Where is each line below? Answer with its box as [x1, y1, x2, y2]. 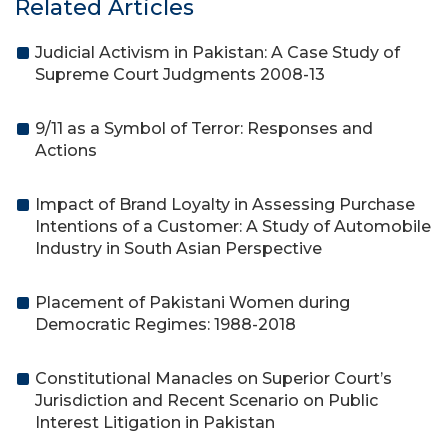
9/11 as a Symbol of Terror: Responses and [35, 119, 373, 138]
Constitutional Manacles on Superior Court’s [35, 369, 392, 388]
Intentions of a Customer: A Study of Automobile [35, 217, 431, 236]
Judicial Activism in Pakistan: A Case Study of [35, 43, 400, 62]
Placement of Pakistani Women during [35, 293, 350, 312]
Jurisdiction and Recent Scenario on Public [35, 391, 378, 410]
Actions [35, 141, 97, 160]
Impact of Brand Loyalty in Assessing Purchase [35, 195, 415, 214]
